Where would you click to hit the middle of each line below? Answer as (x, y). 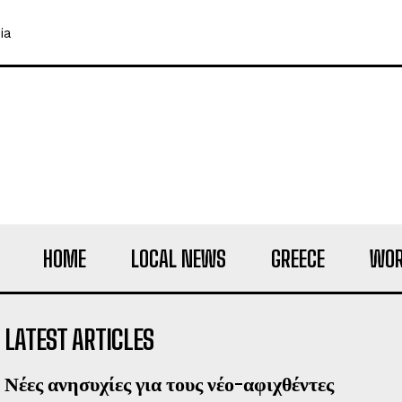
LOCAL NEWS (179, 258)
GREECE (298, 258)
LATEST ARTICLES (79, 339)
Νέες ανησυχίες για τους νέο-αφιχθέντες (169, 383)
